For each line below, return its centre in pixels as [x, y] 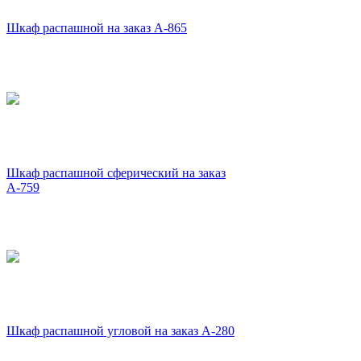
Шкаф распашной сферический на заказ [116, 173]
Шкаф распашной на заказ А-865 [97, 28]
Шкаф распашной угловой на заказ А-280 [120, 331]
